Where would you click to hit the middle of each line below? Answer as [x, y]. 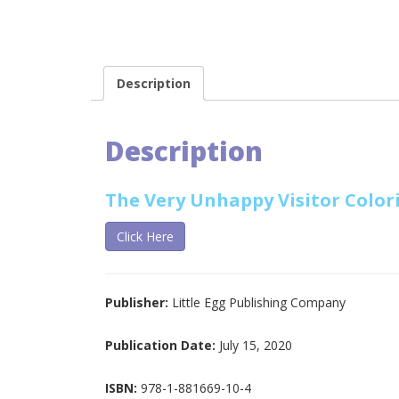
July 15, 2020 [256, 345]
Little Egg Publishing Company [259, 302]
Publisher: [138, 302]
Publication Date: [162, 345]
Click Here [145, 236]
